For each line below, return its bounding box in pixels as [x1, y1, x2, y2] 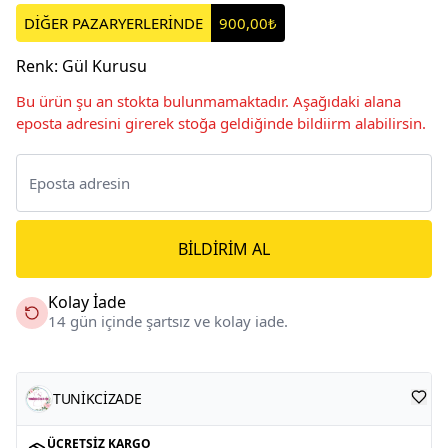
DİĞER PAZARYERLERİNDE [24, 12, 203, 33]
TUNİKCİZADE [53, 388, 142, 408]
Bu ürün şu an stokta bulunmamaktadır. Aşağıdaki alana [16, 90, 401, 111]
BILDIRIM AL [178, 237, 270, 260]
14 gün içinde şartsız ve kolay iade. [48, 310, 288, 331]
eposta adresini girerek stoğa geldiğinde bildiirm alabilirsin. [16, 112, 426, 133]
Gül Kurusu [62, 54, 147, 77]
